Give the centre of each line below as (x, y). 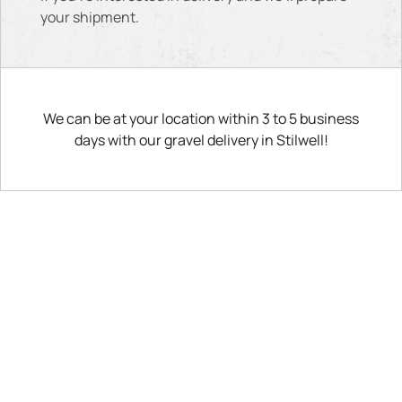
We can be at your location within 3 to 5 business (201, 118)
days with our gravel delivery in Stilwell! (201, 140)
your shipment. (90, 17)
